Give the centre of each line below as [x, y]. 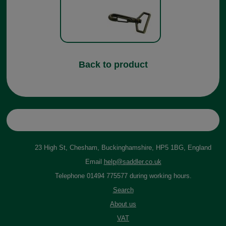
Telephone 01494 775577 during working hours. [123, 176]
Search [123, 190]
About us [123, 204]
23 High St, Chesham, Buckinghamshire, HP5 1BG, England [123, 148]
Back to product [113, 65]
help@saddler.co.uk [132, 162]
